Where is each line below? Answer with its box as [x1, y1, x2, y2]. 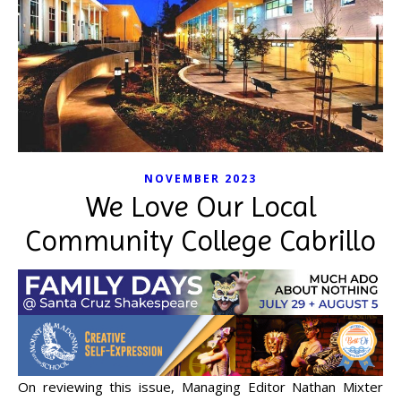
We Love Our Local [85, 190, 316, 225]
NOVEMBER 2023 [144, 171, 257, 187]
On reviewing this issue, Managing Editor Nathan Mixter [18, 377, 29, 396]
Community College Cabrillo [25, 224, 376, 259]
